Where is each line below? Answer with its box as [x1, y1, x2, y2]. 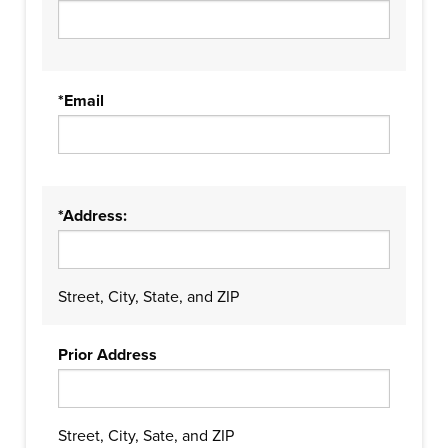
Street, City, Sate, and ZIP [58, 426, 234, 446]
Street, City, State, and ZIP [58, 287, 239, 307]
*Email [58, 91, 104, 111]
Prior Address [58, 345, 157, 365]
